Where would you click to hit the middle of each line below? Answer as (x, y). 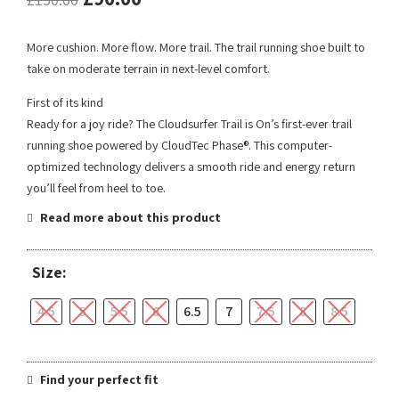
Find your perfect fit (98, 380)
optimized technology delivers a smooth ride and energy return (191, 167)
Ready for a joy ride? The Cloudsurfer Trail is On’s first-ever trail (189, 124)
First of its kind (65, 103)
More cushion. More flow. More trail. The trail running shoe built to (196, 48)
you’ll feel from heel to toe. (96, 188)
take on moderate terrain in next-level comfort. (148, 69)
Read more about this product (129, 218)
